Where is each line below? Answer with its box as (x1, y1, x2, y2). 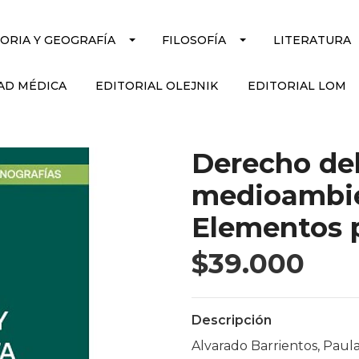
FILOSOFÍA (162, 33, 227, 47)
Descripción (192, 313, 272, 328)
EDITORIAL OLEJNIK (95, 79, 219, 93)
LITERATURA (272, 33, 351, 47)
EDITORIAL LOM (247, 79, 346, 93)
